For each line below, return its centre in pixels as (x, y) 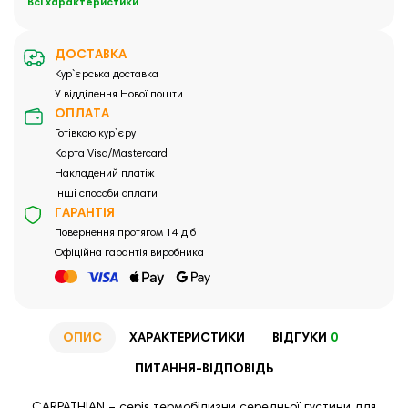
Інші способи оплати (106, 194)
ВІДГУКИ (300, 338)
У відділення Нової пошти (119, 95)
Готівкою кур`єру (95, 134)
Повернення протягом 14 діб (125, 234)
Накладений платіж (104, 174)
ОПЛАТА (82, 115)
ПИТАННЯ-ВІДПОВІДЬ (204, 369)
